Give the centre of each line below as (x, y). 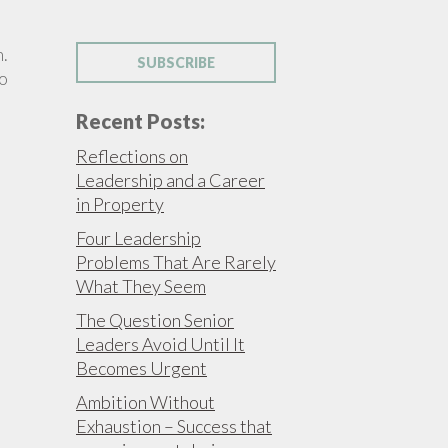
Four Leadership (138, 238)
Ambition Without (145, 402)
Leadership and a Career (170, 180)
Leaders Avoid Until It (160, 344)
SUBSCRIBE (176, 62)
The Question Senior (155, 320)
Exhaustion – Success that (174, 426)
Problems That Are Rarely (176, 262)
